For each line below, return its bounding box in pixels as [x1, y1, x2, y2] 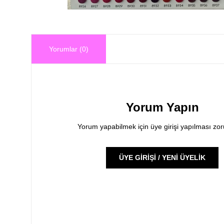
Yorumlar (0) [49, 45, 88, 53]
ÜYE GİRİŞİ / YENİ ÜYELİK [119, 153, 206, 161]
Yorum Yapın [125, 100, 199, 114]
